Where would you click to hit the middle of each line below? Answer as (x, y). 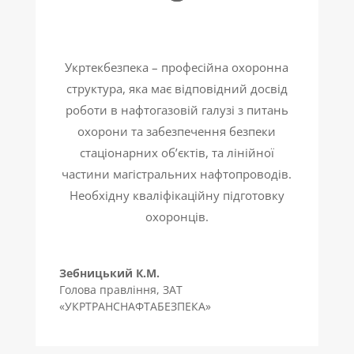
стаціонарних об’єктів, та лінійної (177, 153)
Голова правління (107, 290)
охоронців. (177, 217)
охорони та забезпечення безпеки (177, 132)
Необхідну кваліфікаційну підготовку (177, 196)
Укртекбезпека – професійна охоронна (177, 68)
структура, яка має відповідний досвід (177, 89)
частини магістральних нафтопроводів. (177, 174)
